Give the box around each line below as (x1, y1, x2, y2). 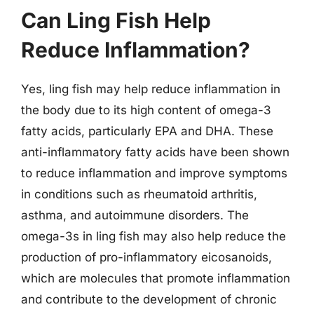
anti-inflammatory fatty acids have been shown (21, 145, 289, 159)
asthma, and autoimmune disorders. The (21, 208, 249, 222)
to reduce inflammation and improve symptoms (21, 166, 287, 180)
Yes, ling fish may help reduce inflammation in (21, 82, 280, 96)
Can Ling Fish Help (21, 8, 211, 33)
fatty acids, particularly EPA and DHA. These (21, 124, 273, 138)
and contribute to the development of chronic (21, 292, 277, 306)
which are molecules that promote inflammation (21, 271, 290, 285)
